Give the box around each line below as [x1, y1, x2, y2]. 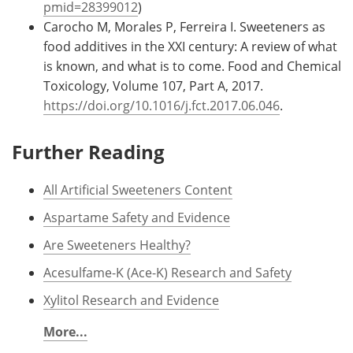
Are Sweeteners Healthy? [43, 236, 191, 255]
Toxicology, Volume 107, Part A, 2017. [43, 77, 263, 95]
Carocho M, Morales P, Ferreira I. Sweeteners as [43, 18, 325, 36]
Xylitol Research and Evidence [43, 292, 219, 310]
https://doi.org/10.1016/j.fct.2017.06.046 [43, 97, 280, 115]
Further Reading [12, 139, 165, 165]
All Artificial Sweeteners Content [43, 181, 232, 199]
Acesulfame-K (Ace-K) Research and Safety [43, 264, 292, 282]
